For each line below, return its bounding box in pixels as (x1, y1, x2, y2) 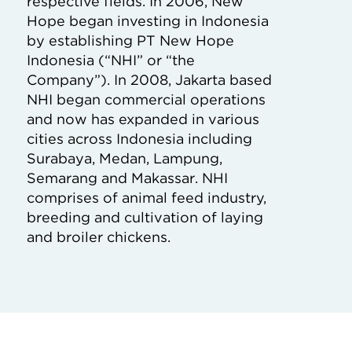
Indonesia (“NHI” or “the (27, 51, 195, 68)
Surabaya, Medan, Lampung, (27, 149, 222, 167)
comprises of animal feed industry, (27, 189, 266, 206)
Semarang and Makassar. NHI (27, 169, 228, 186)
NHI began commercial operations (27, 90, 266, 108)
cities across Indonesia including (27, 130, 252, 147)
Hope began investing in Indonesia (27, 12, 269, 29)
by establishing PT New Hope (27, 31, 234, 49)
